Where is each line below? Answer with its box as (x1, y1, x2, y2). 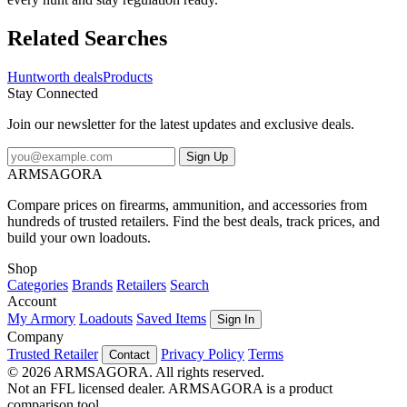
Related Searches (7, 26, 167, 51)
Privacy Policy (161, 346, 244, 362)
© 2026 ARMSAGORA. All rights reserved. (7, 364, 264, 381)
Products (103, 69, 153, 85)
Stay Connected (7, 85, 98, 102)
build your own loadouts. (7, 230, 151, 246)
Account (7, 293, 56, 310)
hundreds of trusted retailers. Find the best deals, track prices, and (7, 213, 380, 230)
